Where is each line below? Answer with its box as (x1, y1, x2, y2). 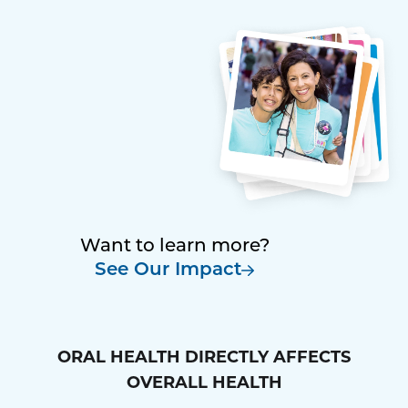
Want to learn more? (79, 237, 270, 256)
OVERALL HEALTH (126, 372, 282, 393)
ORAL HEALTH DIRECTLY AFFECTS (57, 346, 351, 367)
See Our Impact (95, 260, 241, 280)
